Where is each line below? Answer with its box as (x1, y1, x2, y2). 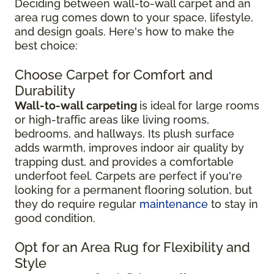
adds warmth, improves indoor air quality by (15, 141, 244, 155)
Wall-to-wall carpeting (15, 99, 139, 113)
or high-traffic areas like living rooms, (15, 113, 209, 127)
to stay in (208, 198, 258, 211)
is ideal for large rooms (139, 99, 259, 113)
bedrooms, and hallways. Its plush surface (15, 127, 234, 141)
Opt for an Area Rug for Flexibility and (15, 239, 250, 256)
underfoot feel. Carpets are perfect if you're (15, 169, 242, 183)
